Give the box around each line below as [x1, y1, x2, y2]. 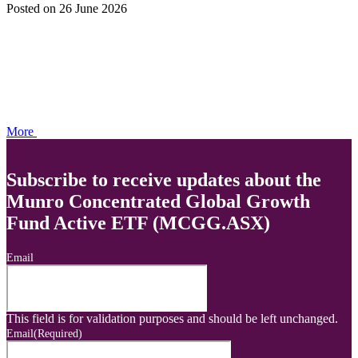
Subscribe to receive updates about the [6, 169, 321, 191]
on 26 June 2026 [43, 2, 127, 16]
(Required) [34, 328, 82, 340]
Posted [6, 2, 43, 16]
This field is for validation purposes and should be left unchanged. [6, 312, 338, 325]
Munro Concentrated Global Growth [6, 191, 310, 213]
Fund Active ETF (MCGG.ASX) [6, 213, 270, 234]
